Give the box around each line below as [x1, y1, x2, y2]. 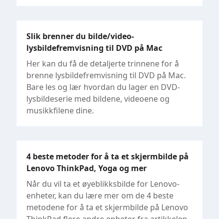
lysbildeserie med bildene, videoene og [26, 93, 170, 104]
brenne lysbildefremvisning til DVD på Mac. [26, 69, 186, 81]
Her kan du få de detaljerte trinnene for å [26, 58, 179, 69]
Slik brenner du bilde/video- [26, 30, 134, 42]
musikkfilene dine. [26, 105, 94, 116]
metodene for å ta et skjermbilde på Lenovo [26, 201, 188, 213]
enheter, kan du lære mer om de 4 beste [26, 190, 174, 201]
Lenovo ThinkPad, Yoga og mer [26, 162, 147, 174]
